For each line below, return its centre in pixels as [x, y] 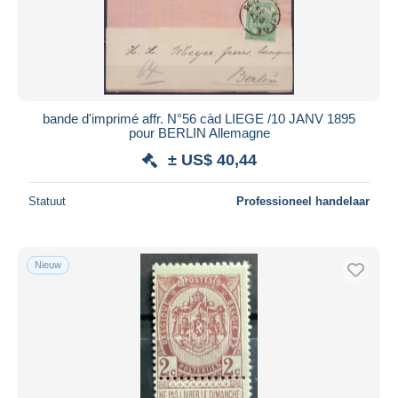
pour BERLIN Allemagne [199, 132]
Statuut [47, 201]
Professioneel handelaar [303, 201]
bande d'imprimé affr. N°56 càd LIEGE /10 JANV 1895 [199, 118]
